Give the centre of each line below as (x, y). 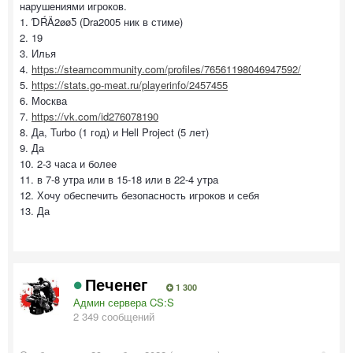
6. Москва (43, 100)
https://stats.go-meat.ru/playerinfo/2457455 (130, 84)
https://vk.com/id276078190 (95, 116)
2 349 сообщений (114, 316)
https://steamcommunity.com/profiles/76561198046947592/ (166, 69)
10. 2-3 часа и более (68, 163)
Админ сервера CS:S (124, 302)
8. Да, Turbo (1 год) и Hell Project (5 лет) (114, 132)
